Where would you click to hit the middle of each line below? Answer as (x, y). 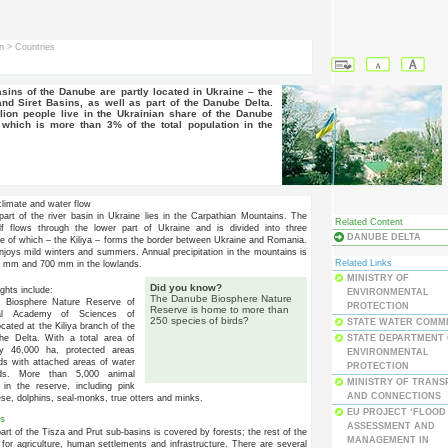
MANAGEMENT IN (388, 440)
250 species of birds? (199, 321)
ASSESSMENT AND (391, 426)
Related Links (363, 263)
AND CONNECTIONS (394, 396)
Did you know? (186, 288)
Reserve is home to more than (219, 310)
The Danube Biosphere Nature (221, 299)
